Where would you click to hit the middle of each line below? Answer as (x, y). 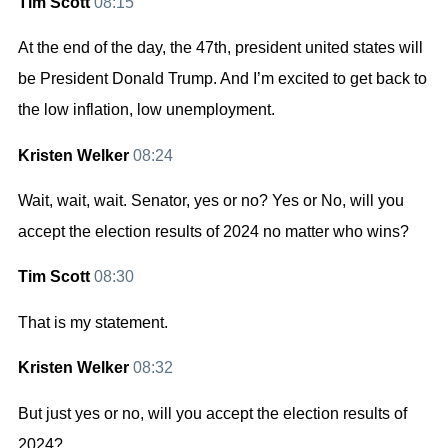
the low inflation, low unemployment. (146, 110)
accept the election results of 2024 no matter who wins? (213, 232)
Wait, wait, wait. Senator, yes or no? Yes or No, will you (211, 201)
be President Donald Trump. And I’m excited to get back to (222, 79)
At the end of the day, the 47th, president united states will (220, 48)
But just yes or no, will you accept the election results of (212, 413)
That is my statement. (93, 322)
